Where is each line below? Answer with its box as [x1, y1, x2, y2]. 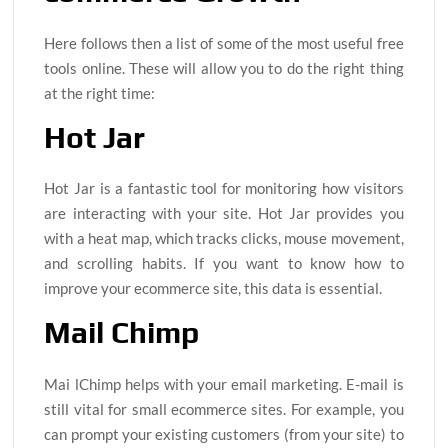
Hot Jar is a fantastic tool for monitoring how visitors [44, 179, 404, 198]
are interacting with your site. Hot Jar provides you [44, 204, 404, 223]
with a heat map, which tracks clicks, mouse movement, [44, 229, 404, 248]
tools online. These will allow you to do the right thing [44, 58, 404, 77]
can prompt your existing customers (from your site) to [44, 424, 404, 443]
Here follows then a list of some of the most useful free [44, 33, 404, 52]
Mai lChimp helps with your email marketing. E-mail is [44, 374, 404, 393]
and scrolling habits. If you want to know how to [44, 254, 404, 273]
